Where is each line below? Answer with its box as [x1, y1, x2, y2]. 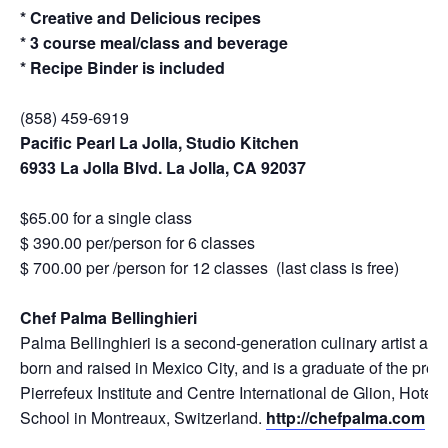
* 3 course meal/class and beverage [20, 31, 288, 55]
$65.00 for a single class [20, 206, 192, 230]
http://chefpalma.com [266, 406, 425, 430]
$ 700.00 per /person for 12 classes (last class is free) [20, 256, 399, 280]
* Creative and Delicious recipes [20, 6, 261, 30]
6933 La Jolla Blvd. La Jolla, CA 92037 [20, 156, 306, 180]
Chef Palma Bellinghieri [20, 306, 197, 330]
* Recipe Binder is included [20, 56, 225, 80]
